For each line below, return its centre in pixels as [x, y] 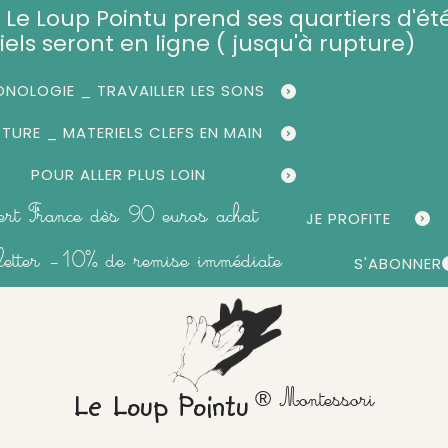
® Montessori [314, 401]
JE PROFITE [348, 218]
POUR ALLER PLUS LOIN [118, 174]
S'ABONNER [397, 263]
